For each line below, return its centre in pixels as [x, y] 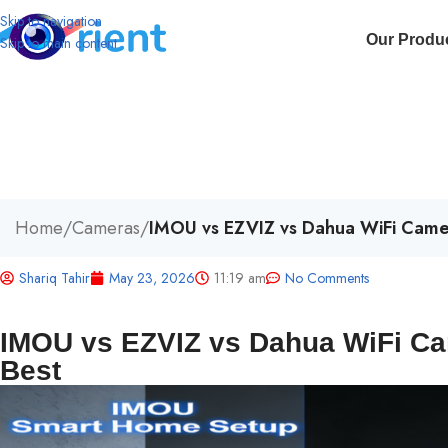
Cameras [106, 227]
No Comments [327, 277]
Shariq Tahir [54, 277]
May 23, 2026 [152, 277]
